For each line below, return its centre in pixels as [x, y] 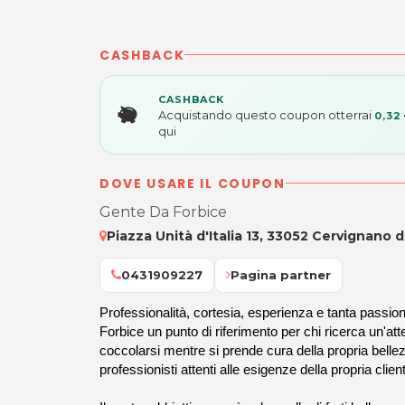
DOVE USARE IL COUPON [193, 183]
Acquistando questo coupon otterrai [266, 114]
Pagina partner [281, 274]
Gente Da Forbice [163, 212]
